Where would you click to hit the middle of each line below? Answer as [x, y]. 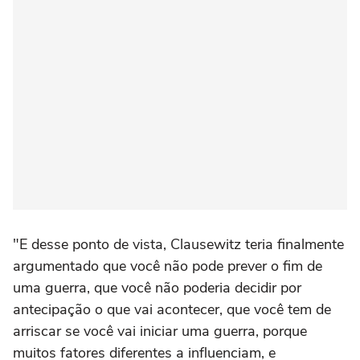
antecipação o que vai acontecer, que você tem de [172, 309]
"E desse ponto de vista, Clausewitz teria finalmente [178, 244]
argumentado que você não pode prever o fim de [168, 266]
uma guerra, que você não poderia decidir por [157, 287]
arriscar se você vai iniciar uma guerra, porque [160, 331]
